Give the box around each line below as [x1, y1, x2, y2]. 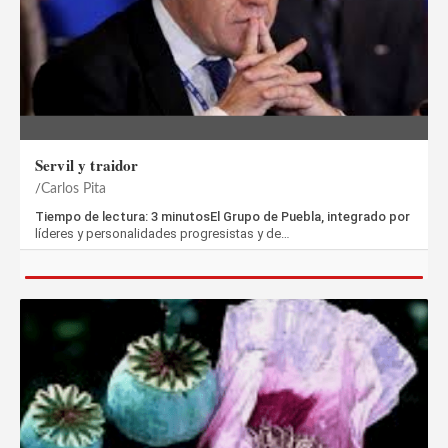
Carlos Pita [41, 181, 106, 196]
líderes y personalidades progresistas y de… [35, 225, 290, 241]
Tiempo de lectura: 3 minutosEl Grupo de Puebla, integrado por [35, 208, 410, 224]
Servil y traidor [35, 153, 139, 176]
